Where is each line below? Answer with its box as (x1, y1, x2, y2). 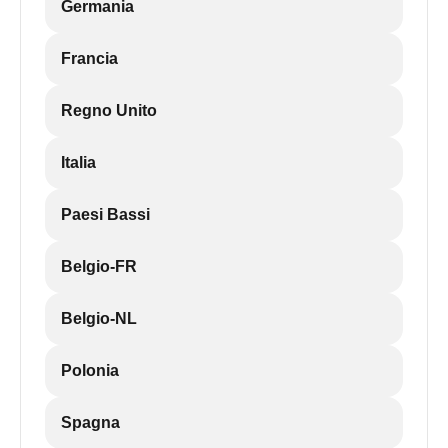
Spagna (61, 414, 120, 431)
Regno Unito (61, 102, 157, 119)
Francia (61, 50, 118, 67)
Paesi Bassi (61, 206, 150, 223)
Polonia (61, 362, 119, 379)
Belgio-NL (61, 310, 137, 327)
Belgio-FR (61, 258, 137, 275)
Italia (61, 154, 96, 171)
